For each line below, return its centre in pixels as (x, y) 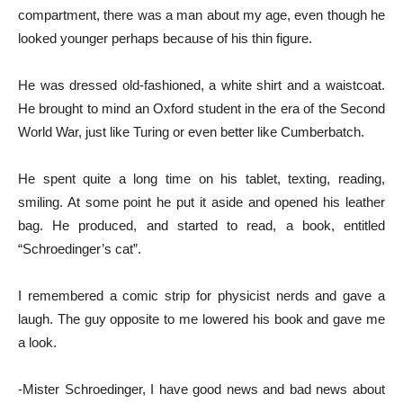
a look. (37, 342)
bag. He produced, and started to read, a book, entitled (201, 225)
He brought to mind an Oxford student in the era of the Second (201, 108)
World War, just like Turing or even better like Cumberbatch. (191, 131)
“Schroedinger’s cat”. (80, 248)
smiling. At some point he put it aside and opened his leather (201, 201)
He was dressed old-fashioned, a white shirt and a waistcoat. (201, 85)
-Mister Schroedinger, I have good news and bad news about (201, 389)
